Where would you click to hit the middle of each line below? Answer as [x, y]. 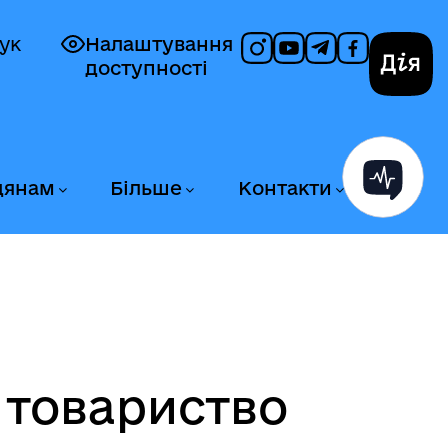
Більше [146, 188]
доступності [146, 68]
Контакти [284, 188]
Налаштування [159, 44]
